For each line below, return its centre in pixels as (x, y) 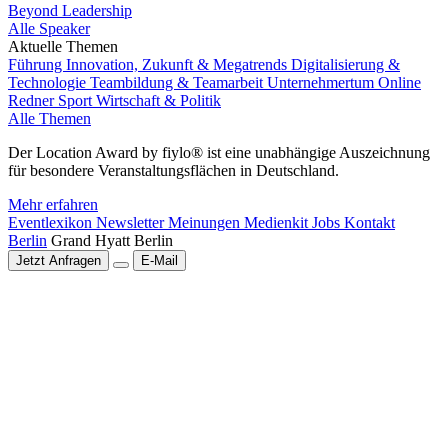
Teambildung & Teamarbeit (178, 82)
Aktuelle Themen (63, 46)
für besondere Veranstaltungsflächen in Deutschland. (173, 170)
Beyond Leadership (70, 10)
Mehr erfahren (53, 204)
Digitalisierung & (345, 64)
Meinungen (206, 222)
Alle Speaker (49, 28)
